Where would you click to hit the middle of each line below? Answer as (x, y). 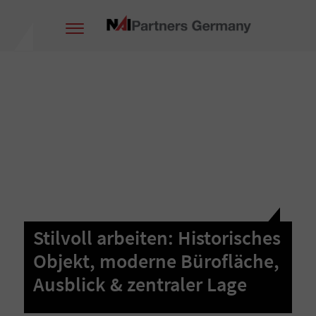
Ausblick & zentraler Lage (140, 285)
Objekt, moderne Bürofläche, (157, 261)
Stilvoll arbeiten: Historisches (157, 238)
